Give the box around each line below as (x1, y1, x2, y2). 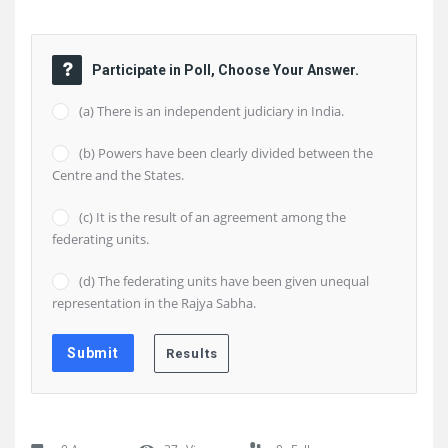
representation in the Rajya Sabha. (52, 294, 256, 312)
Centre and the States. (52, 166, 184, 184)
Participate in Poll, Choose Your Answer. (92, 62, 359, 78)
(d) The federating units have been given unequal (79, 272, 369, 290)
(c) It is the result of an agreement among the (79, 208, 346, 226)
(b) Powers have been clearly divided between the (79, 144, 373, 162)
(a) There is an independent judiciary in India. (79, 102, 344, 120)
